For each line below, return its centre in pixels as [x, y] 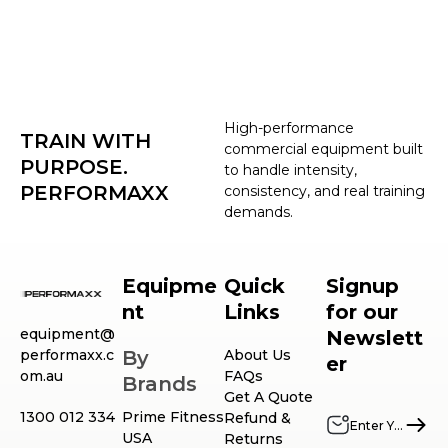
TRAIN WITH [85, 140]
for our [362, 311]
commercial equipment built [323, 148]
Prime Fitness [173, 416]
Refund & [257, 417]
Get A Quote [268, 396]
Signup [362, 285]
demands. [258, 211]
